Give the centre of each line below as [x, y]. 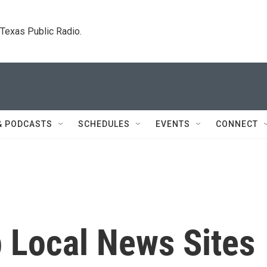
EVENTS [173, 124]
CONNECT [237, 124]
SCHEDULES [104, 124]
